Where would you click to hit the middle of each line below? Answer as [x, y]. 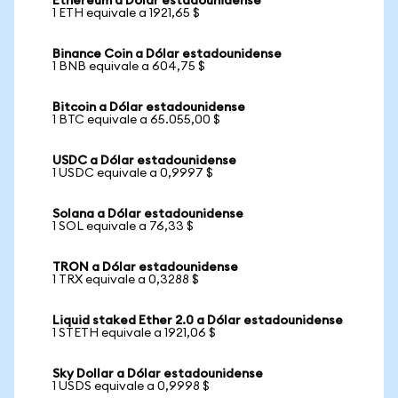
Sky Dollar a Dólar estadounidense [158, 374]
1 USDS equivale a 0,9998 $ [131, 386]
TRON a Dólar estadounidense [145, 267]
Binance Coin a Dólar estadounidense [167, 54]
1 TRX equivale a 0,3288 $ [126, 280]
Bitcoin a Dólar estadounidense [149, 107]
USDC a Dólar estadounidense [144, 161]
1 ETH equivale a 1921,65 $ [126, 13]
